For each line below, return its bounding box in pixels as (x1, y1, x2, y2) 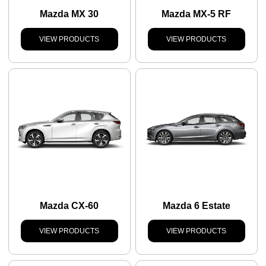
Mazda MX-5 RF (161, 9, 232, 20)
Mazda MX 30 (40, 9, 99, 20)
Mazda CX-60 (40, 201, 99, 211)
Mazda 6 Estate (162, 201, 230, 211)
